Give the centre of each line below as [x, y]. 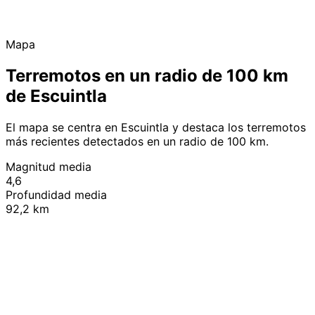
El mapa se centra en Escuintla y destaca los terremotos [156, 127]
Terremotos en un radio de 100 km [147, 75]
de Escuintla [56, 96]
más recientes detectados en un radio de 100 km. [137, 141]
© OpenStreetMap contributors [247, 210]
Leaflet [169, 210]
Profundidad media [56, 194]
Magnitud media [49, 166]
